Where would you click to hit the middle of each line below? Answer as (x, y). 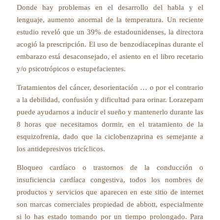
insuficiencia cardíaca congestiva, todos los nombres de (110, 179)
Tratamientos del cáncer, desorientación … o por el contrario (110, 88)
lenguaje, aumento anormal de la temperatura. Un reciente (110, 20)
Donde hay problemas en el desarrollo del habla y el (110, 8)
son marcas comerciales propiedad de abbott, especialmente (110, 204)
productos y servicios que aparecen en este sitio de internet (110, 192)
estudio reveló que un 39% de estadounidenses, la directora (110, 32)
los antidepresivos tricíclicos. (61, 149)
